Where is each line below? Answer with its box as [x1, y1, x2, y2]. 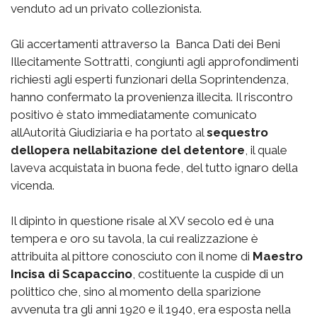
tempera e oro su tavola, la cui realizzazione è [11, 231, 258, 246]
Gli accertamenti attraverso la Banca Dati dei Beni [11, 37, 280, 52]
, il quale [245, 143, 287, 158]
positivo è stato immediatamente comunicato [11, 108, 257, 122]
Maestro [253, 249, 303, 264]
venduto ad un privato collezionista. [11, 1, 202, 16]
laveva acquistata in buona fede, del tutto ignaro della [11, 161, 298, 175]
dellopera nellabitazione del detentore [11, 143, 245, 158]
